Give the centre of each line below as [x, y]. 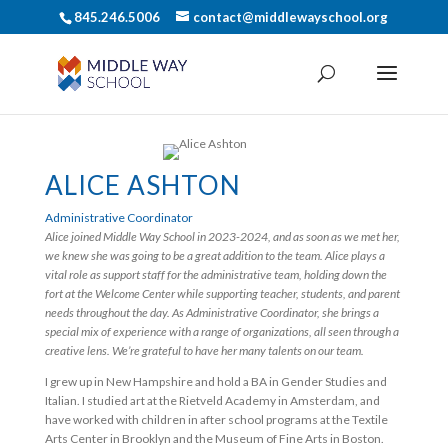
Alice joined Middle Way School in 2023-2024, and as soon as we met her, [222, 236]
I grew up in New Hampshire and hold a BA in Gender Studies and [215, 381]
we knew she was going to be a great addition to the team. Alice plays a [214, 255]
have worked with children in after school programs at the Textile [216, 419]
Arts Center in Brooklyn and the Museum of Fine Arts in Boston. [214, 438]
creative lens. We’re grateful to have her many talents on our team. [205, 350]
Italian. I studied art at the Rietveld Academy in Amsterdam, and [212, 400]
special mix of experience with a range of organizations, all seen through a [221, 331]
